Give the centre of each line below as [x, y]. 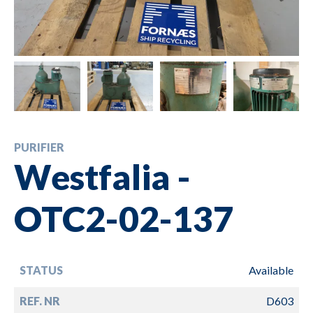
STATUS [41, 270]
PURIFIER [39, 147]
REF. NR [40, 300]
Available [271, 270]
